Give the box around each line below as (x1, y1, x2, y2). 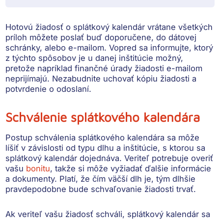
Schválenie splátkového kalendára (5, 109, 200, 124)
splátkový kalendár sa (127, 209, 211, 219)
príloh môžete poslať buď (5, 32, 105, 42)
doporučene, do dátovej (105, 32, 197, 42)
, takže (50, 163, 79, 173)
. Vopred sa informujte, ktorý (104, 42, 214, 53)
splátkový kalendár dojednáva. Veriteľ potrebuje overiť (5, 153, 214, 163)
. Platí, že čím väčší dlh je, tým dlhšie (55, 173, 196, 184)
